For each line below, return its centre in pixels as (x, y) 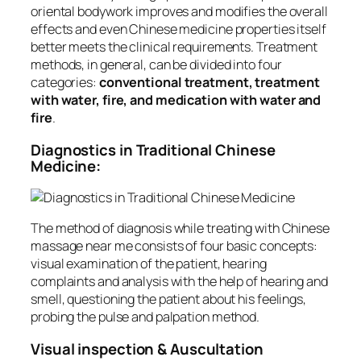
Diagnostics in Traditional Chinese (153, 149)
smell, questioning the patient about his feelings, (168, 299)
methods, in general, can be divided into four (156, 65)
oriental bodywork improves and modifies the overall (179, 12)
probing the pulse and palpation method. (145, 317)
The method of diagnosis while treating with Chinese (180, 228)
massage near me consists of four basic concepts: (174, 246)
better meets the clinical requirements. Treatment (174, 47)
